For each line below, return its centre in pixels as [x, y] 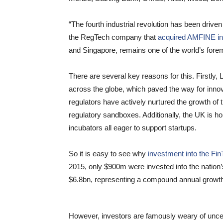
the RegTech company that [112, 37]
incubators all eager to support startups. [133, 128]
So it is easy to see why [108, 154]
